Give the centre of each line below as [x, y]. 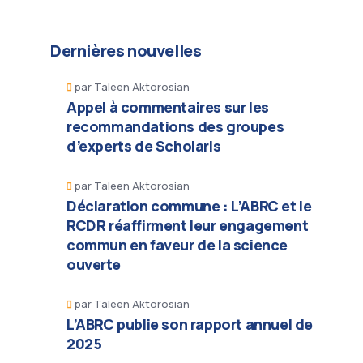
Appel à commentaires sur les [168, 107]
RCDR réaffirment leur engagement [188, 225]
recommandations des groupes [175, 126]
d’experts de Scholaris [144, 146]
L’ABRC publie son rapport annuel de [190, 324]
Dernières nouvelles [126, 51]
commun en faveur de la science [177, 245]
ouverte [94, 264]
